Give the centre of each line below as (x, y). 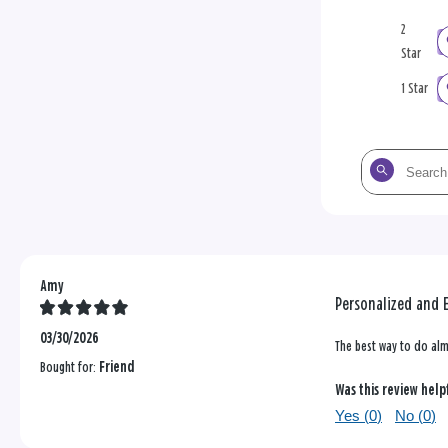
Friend (117, 368)
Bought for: (69, 368)
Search (378, 162)
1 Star (414, 89)
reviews (380, 210)
